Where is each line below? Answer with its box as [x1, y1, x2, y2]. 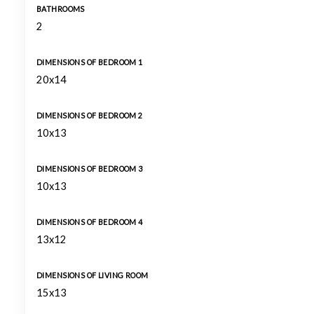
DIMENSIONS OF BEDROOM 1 [36, 58, 143, 67]
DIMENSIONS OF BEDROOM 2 [36, 111, 143, 120]
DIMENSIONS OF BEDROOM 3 [36, 165, 143, 173]
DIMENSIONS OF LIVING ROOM [36, 271, 149, 280]
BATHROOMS [36, 5, 85, 13]
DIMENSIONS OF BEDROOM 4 [36, 218, 143, 226]
